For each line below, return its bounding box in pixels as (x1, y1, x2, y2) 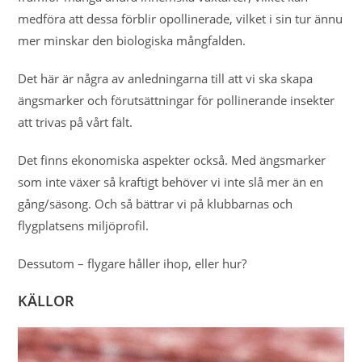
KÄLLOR (18, 291, 75, 310)
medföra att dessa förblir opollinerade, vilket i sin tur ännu (18, 11, 343, 27)
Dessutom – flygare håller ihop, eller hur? (18, 255, 250, 271)
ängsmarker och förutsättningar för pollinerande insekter (18, 92, 335, 108)
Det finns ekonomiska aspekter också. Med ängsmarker (18, 152, 326, 168)
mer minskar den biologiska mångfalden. (18, 32, 246, 48)
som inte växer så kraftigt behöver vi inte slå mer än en (18, 174, 324, 190)
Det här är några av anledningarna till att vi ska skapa (18, 70, 314, 86)
